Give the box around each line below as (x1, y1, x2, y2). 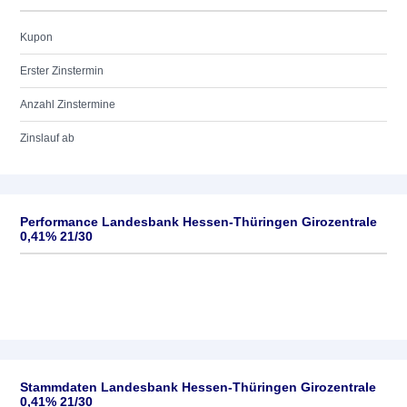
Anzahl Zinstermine (20, 98, 115, 111)
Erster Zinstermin (20, 65, 104, 77)
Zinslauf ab (20, 132, 74, 144)
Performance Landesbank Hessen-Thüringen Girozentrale (20, 214, 377, 229)
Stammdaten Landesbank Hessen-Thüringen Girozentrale (20, 380, 376, 394)
